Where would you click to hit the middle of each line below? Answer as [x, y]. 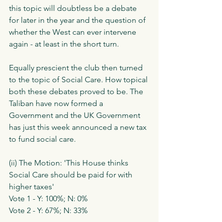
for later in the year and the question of [78, 20]
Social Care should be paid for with [72, 175]
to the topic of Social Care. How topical [79, 80]
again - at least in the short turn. [65, 44]
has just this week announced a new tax [79, 127]
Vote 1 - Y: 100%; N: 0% [48, 199]
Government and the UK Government [76, 115]
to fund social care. [42, 139]
